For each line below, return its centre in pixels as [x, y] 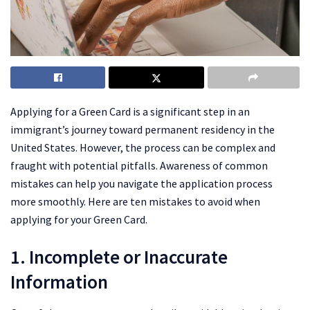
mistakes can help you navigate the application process [142, 184]
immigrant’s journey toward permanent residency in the [143, 130]
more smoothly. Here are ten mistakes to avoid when [135, 202]
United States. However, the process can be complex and [143, 148]
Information [59, 282]
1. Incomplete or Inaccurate [119, 257]
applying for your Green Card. [79, 220]
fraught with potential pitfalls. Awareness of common [139, 166]
